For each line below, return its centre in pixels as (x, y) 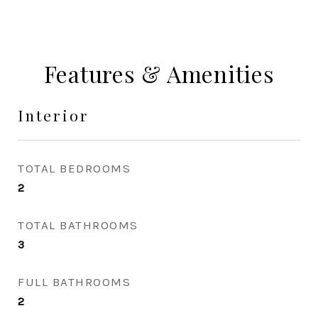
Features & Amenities (159, 73)
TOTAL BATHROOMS (78, 225)
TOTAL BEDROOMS (74, 168)
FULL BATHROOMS (74, 282)
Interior (54, 115)
